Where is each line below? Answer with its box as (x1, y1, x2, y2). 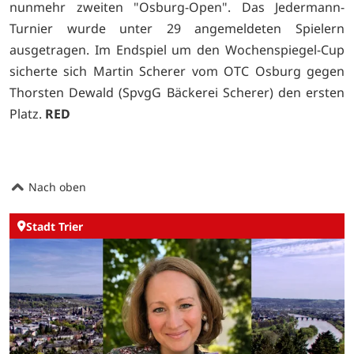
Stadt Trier (26, 218, 83, 234)
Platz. (9, 104, 45, 122)
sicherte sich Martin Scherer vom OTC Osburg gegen (9, 62, 345, 80)
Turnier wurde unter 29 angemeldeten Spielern (9, 19, 345, 37)
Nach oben (25, 179, 86, 194)
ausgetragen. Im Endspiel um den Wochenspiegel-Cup (9, 40, 345, 58)
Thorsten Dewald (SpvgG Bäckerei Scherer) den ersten (9, 83, 345, 101)
